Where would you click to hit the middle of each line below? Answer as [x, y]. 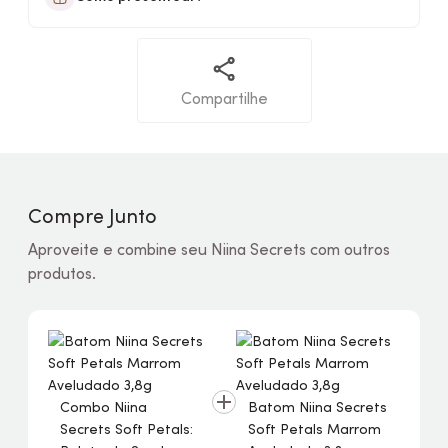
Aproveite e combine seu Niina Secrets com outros [209, 249]
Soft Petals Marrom [314, 429]
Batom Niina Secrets [317, 407]
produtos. [62, 273]
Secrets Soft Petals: [126, 429]
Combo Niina [103, 407]
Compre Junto [92, 216]
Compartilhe [224, 98]
